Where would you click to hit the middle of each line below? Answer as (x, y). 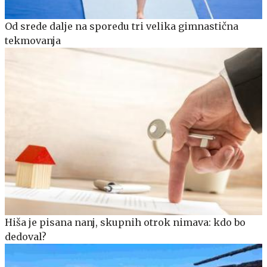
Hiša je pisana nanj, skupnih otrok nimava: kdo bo (125, 222)
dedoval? (26, 236)
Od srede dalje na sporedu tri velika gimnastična (122, 26)
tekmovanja (33, 40)
